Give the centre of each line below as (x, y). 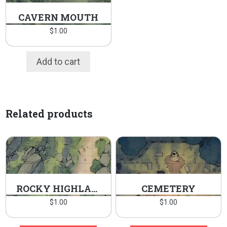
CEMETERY (169, 189)
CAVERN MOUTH (59, 17)
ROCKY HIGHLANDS (94, 189)
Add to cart (59, 61)
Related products (49, 113)
